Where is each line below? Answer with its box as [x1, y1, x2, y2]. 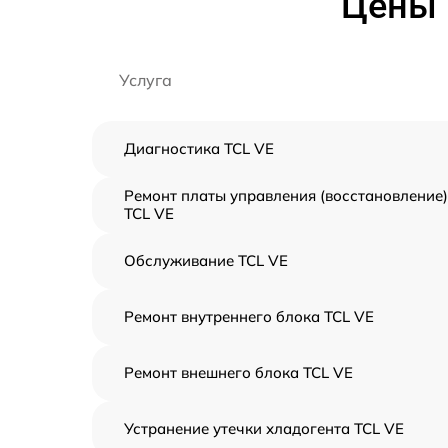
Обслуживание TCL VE [124, 251, 288, 270]
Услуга [119, 70, 172, 90]
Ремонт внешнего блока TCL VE [124, 363, 353, 382]
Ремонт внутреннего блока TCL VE [124, 307, 374, 326]
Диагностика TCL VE [124, 139, 274, 158]
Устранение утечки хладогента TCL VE [124, 419, 404, 438]
